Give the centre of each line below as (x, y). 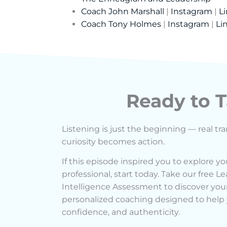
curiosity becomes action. (113, 141)
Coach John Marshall (123, 12)
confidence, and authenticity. (121, 212)
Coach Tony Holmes (121, 24)
